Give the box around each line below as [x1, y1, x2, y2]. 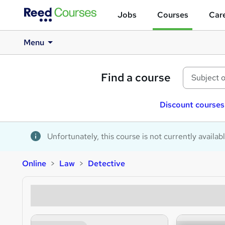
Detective [88, 158, 125, 169]
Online [22, 158, 46, 169]
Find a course [101, 70, 171, 85]
